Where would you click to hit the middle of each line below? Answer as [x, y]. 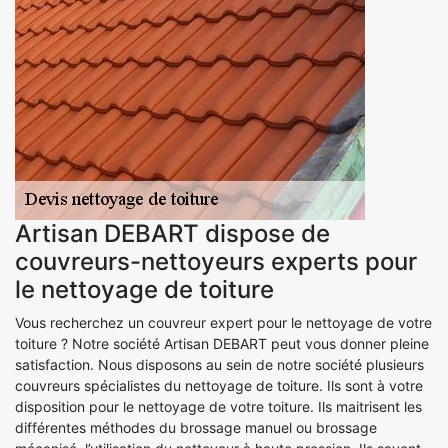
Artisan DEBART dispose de [172, 233]
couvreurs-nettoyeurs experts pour [216, 261]
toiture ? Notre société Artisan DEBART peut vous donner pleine [222, 343]
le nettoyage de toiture [144, 289]
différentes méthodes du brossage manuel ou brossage [196, 427]
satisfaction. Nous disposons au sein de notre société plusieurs [219, 364]
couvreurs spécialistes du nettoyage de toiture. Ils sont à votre [219, 385]
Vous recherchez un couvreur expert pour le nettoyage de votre [223, 322]
